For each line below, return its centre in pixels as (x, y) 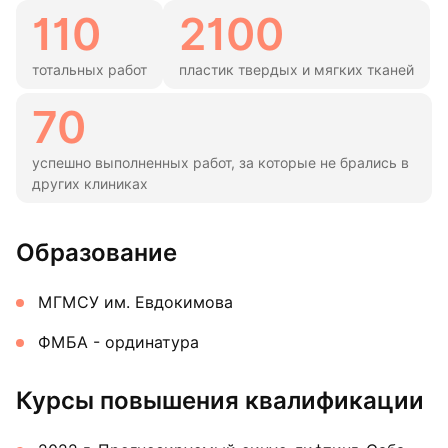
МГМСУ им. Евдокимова (135, 303)
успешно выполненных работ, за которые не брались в (220, 163)
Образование (96, 253)
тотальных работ (89, 70)
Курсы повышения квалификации (220, 401)
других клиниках (90, 184)
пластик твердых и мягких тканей (296, 70)
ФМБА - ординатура (118, 343)
